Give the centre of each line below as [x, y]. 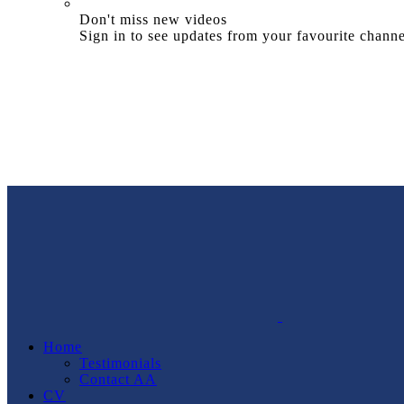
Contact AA [118, 379]
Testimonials [120, 363]
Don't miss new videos [153, 19]
